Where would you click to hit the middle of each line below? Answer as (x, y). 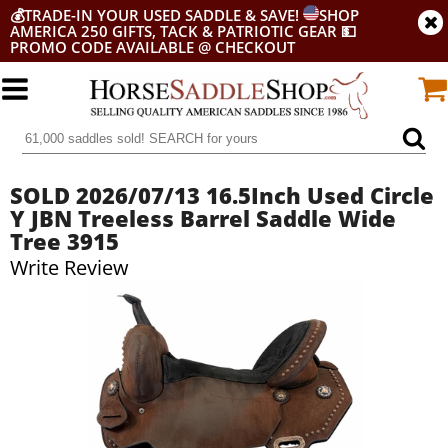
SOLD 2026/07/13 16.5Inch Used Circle (222, 195)
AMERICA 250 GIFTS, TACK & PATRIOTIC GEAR (173, 31)
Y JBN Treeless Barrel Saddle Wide (203, 218)
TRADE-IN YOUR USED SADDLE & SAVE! (163, 15)
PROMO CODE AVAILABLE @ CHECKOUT (152, 47)
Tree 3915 (64, 241)
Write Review (69, 267)
